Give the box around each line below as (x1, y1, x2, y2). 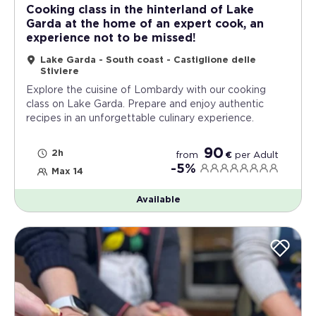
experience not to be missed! (26, 32, 196, 44)
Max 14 (51, 166, 83, 176)
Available (135, 195, 181, 205)
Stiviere (40, 66, 79, 76)
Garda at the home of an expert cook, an (26, 18, 264, 30)
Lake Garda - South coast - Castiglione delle (40, 55, 256, 65)
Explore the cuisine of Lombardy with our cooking (26, 85, 266, 95)
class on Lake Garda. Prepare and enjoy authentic (26, 99, 264, 109)
